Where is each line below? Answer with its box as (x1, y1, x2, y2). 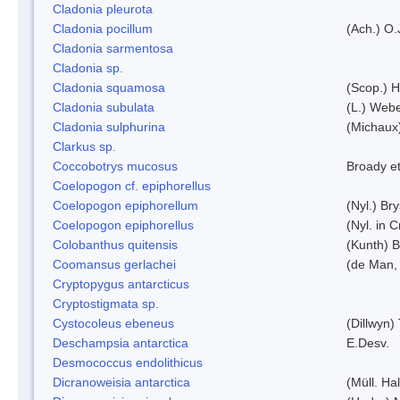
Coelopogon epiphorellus (53, 217, 194, 232)
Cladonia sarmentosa (53, 40, 173, 55)
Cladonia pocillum (53, 21, 153, 36)
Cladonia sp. (53, 60, 123, 75)
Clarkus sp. (53, 138, 116, 154)
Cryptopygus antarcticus (53, 276, 189, 291)
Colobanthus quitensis (53, 237, 178, 252)
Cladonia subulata (53, 99, 154, 114)
